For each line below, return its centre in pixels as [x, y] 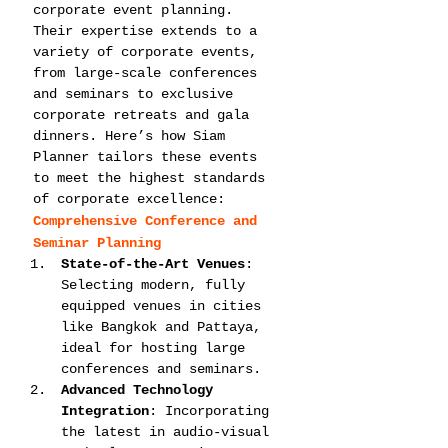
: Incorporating [213, 411]
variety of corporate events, [149, 52]
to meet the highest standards [153, 178]
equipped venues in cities [165, 306]
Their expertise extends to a [149, 31]
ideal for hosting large [157, 348]
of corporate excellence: [129, 199]
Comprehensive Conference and [149, 221]
